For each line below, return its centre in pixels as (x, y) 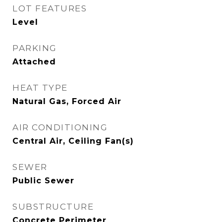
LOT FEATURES (50, 8)
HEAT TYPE (40, 88)
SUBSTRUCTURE (53, 207)
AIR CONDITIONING (60, 127)
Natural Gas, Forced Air (67, 101)
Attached (34, 62)
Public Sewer (43, 181)
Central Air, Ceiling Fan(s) (73, 141)
